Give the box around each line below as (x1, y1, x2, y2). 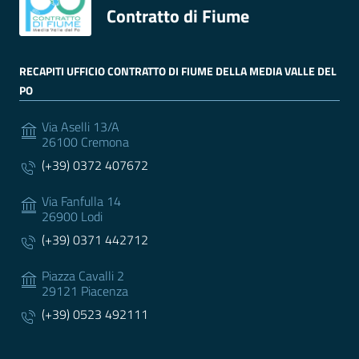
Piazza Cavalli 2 (42, 266, 124, 286)
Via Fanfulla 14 (42, 192, 121, 212)
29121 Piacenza (42, 281, 128, 301)
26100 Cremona (42, 132, 129, 152)
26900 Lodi (42, 207, 103, 227)
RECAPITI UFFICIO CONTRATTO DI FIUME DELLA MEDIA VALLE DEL (19, 63, 337, 80)
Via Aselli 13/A (42, 117, 119, 137)
